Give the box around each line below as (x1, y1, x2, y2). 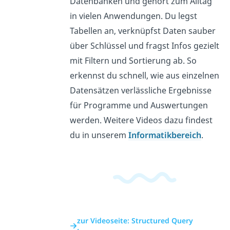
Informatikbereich (128, 129, 201, 141)
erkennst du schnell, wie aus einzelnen (69, 69, 219, 81)
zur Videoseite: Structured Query (76, 215, 193, 225)
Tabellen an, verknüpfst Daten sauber (69, 25, 216, 36)
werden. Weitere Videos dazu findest (69, 114, 213, 126)
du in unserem (69, 129, 128, 141)
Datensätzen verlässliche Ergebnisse (69, 84, 212, 96)
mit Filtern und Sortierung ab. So (69, 54, 197, 66)
